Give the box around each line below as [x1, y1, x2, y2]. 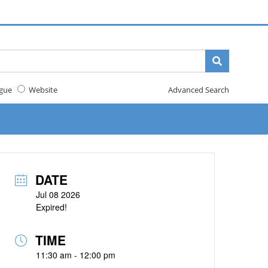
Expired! [36, 201, 68, 213]
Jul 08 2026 [36, 188, 81, 200]
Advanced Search [167, 84, 229, 95]
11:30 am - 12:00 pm [36, 249, 116, 261]
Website [25, 84, 57, 95]
